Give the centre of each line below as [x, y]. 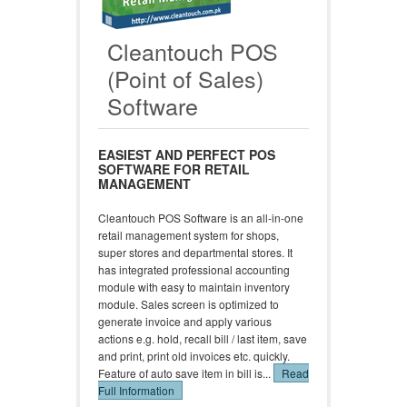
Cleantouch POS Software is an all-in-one [201, 218]
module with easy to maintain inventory [194, 287]
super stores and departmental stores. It [195, 252]
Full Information [136, 390]
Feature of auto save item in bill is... [186, 373]
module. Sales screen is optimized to [189, 304]
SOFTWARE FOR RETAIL [174, 169]
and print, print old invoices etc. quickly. [194, 356]
